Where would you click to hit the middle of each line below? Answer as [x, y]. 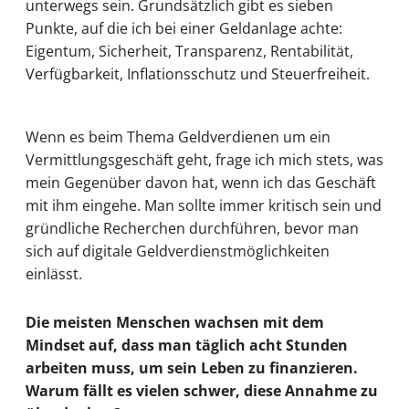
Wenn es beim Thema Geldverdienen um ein [178, 136]
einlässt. [54, 273]
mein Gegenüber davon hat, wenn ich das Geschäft [201, 182]
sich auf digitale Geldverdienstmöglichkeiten [178, 251]
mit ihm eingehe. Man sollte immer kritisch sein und [204, 205]
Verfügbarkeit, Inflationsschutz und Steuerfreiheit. [198, 73]
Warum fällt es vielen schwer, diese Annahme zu [202, 391]
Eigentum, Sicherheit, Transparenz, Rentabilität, [189, 51]
